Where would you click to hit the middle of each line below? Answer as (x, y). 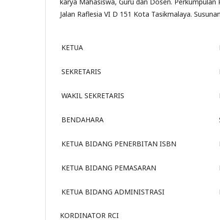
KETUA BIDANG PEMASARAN (109, 167)
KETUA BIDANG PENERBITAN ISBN (119, 143)
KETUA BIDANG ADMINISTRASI (113, 192)
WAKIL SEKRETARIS (93, 95)
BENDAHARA (82, 119)
